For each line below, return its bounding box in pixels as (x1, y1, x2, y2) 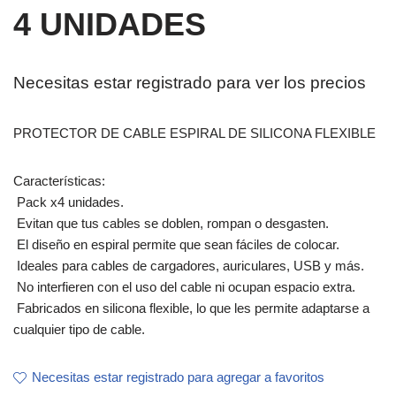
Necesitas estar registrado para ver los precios (13, 73, 366, 93)
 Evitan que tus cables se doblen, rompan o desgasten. (13, 216, 329, 232)
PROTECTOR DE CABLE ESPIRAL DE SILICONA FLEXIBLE (13, 126, 376, 141)
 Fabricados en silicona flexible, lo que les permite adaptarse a (13, 301, 369, 316)
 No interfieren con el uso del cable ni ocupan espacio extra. (13, 279, 355, 295)
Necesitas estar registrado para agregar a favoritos (32, 369, 324, 385)
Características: (13, 173, 105, 189)
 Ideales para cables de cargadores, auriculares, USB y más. (13, 258, 364, 274)
